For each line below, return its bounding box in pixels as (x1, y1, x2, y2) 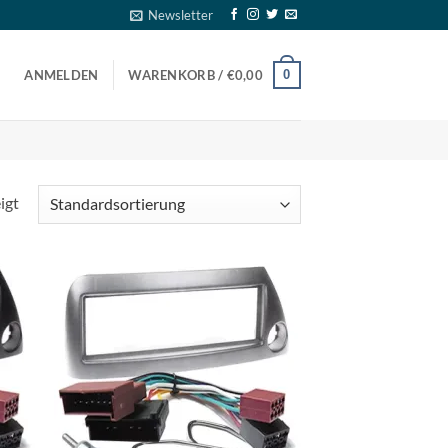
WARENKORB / (128, 67, 227, 83)
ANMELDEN (24, 67, 99, 83)
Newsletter (148, 7, 214, 23)
